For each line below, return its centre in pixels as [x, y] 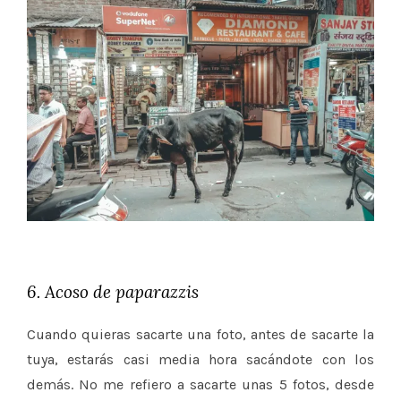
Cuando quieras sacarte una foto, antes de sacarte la [200, 334]
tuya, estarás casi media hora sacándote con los [200, 359]
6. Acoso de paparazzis [113, 291]
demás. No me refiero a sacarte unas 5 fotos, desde [200, 384]
